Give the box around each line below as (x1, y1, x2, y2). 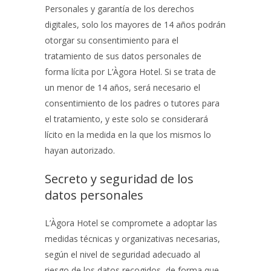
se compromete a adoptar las (98, 217, 217, 229)
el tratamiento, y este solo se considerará (45, 113, 208, 125)
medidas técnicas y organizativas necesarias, (45, 233, 220, 244)
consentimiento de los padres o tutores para (45, 97, 220, 109)
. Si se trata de (160, 66, 216, 77)
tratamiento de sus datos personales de (45, 50, 201, 62)
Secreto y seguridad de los (45, 171, 194, 187)
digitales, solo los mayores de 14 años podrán (45, 19, 226, 30)
